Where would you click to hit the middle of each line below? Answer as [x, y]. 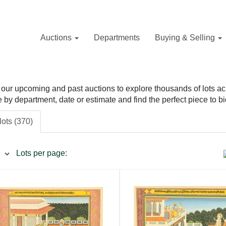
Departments [117, 38]
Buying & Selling [186, 38]
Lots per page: [41, 153]
